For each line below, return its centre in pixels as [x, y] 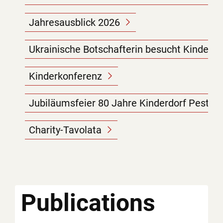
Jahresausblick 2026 [74, 23]
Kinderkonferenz [65, 76]
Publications [88, 203]
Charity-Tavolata [65, 130]
